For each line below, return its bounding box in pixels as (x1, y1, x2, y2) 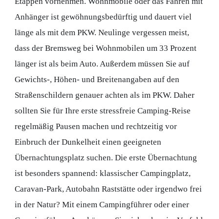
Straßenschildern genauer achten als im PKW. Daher (15, 90, 195, 100)
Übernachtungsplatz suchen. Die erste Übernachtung (15, 153, 197, 162)
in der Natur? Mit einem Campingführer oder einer (15, 199, 189, 209)
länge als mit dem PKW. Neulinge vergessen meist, (15, 27, 189, 37)
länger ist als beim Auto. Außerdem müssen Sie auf (15, 59, 190, 68)
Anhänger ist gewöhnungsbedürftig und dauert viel (15, 12, 192, 22)
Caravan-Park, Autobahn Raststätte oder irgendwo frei (15, 184, 202, 194)
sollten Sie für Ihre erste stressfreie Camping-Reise (15, 106, 191, 115)
